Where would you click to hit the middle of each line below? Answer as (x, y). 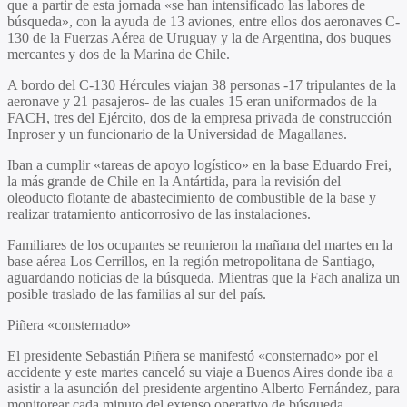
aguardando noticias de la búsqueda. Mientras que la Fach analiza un (203, 277)
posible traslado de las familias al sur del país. (137, 293)
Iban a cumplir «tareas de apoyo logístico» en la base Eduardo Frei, (199, 164)
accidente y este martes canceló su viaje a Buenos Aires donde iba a (200, 372)
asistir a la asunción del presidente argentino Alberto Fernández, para (203, 388)
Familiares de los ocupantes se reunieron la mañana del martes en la (200, 244)
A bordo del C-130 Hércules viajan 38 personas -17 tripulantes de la (202, 84)
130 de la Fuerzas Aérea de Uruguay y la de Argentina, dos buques (199, 37)
